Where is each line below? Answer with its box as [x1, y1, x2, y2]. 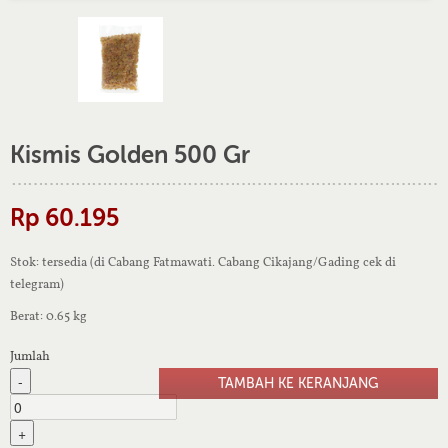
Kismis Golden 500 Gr [10, 140, 250, 169]
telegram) [10, 276, 64, 291]
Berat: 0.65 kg [10, 308, 87, 323]
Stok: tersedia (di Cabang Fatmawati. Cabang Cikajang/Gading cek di [10, 254, 396, 269]
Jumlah [10, 347, 50, 363]
